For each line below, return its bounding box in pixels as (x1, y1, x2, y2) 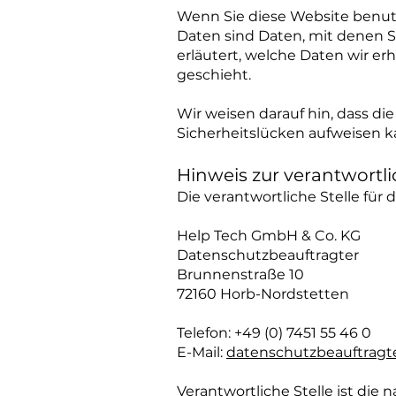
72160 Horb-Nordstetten (177, 286, 349, 302)
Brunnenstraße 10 (177, 266, 304, 283)
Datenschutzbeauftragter (177, 247, 359, 263)
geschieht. (177, 66, 251, 83)
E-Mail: (177, 344, 226, 361)
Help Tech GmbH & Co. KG (177, 227, 361, 244)
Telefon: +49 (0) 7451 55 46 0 (177, 324, 371, 341)
